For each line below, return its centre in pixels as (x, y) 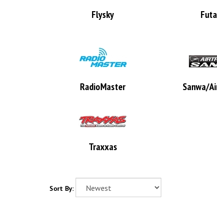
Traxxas (103, 147)
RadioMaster (103, 87)
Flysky (103, 15)
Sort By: (62, 188)
